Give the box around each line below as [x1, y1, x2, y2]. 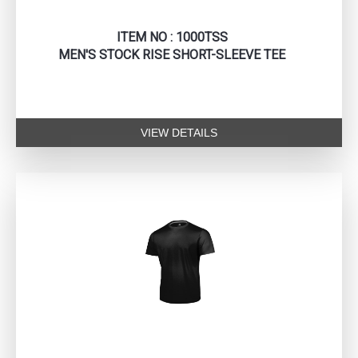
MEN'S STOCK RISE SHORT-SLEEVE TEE [58, 47, 285, 63]
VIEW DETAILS [141, 126, 217, 140]
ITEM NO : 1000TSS [116, 30, 228, 46]
